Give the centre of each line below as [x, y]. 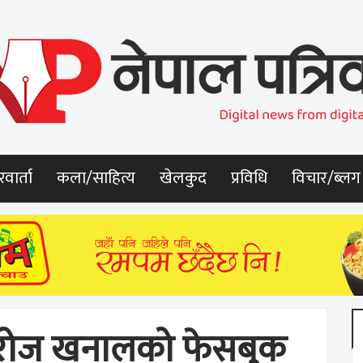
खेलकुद [183, 178]
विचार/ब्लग [326, 178]
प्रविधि [249, 178]
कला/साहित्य [96, 178]
